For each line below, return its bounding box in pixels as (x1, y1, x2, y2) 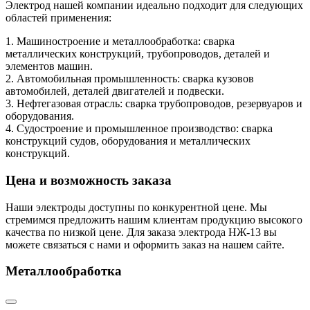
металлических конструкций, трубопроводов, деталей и (6, 48, 270, 60)
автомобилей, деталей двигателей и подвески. (6, 85, 224, 98)
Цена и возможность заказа (6, 172, 172, 188)
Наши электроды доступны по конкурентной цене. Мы (6, 201, 267, 213)
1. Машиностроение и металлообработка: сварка (6, 35, 235, 48)
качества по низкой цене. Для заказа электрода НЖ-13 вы (6, 226, 277, 238)
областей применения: (6, 12, 111, 24)
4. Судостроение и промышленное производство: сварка (6, 122, 273, 135)
